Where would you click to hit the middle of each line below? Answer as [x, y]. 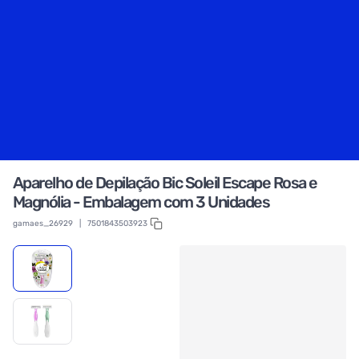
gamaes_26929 [42, 224]
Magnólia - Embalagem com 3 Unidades [141, 202]
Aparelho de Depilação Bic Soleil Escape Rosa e [165, 183]
